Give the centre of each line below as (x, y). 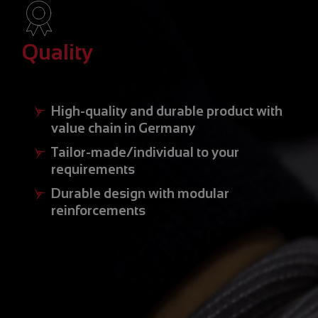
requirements (93, 169)
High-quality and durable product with (166, 111)
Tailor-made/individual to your (145, 152)
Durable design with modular (140, 193)
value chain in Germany (123, 128)
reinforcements (98, 210)
